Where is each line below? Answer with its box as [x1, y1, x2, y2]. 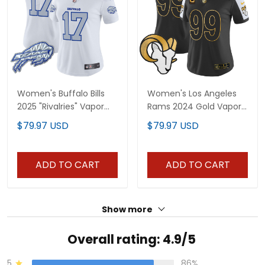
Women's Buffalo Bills [17, 87, 105, 99]
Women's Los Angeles [147, 87, 237, 99]
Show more [101, 203, 154, 215]
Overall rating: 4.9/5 [67, 230, 196, 248]
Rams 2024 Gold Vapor [147, 100, 241, 112]
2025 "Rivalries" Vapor [17, 100, 104, 112]
